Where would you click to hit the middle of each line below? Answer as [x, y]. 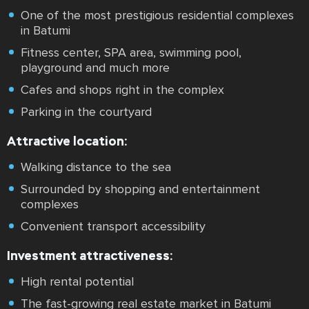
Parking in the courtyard [86, 112]
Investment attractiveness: [90, 256]
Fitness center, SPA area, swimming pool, [131, 52]
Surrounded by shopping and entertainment [140, 189]
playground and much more [95, 68]
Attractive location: [67, 141]
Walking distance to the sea [96, 167]
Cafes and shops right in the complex [122, 90]
